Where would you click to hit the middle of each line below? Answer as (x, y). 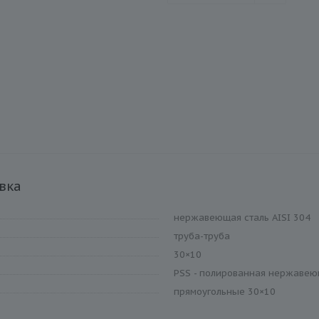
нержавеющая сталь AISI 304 (242, 218)
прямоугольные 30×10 (225, 292)
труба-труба (202, 236)
